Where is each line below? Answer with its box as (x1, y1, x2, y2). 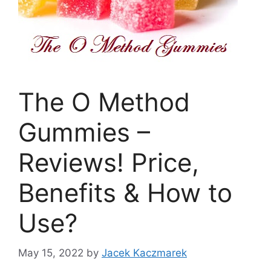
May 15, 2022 (18, 246, 83, 259)
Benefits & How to (18, 177, 232, 208)
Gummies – (18, 117, 150, 148)
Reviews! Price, (18, 147, 199, 178)
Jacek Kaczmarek (102, 246, 187, 259)
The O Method (18, 87, 190, 117)
